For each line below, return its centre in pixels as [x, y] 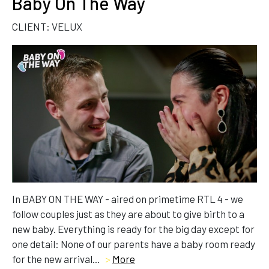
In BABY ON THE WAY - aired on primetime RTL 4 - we [128, 198]
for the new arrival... [57, 258]
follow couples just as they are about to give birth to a [128, 213]
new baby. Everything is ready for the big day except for [133, 228]
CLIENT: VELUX [47, 26]
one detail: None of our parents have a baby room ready [134, 243]
